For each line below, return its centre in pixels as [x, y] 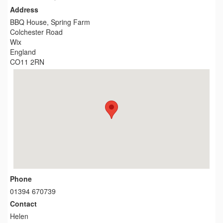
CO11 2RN [27, 62]
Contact [23, 204]
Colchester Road [36, 32]
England [23, 52]
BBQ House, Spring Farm [50, 22]
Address [24, 9]
